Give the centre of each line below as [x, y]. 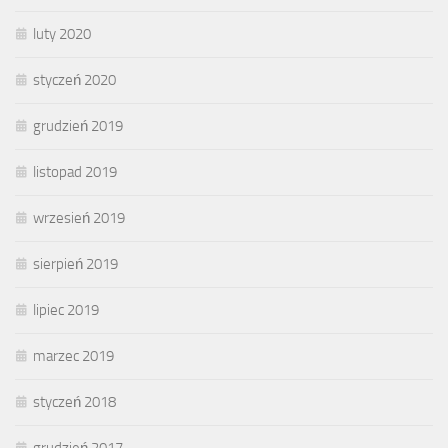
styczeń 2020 [74, 79]
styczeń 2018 [74, 401]
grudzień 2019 [78, 125]
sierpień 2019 [75, 263]
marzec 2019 [73, 355]
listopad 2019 [75, 171]
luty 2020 [62, 33]
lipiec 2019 [66, 309]
